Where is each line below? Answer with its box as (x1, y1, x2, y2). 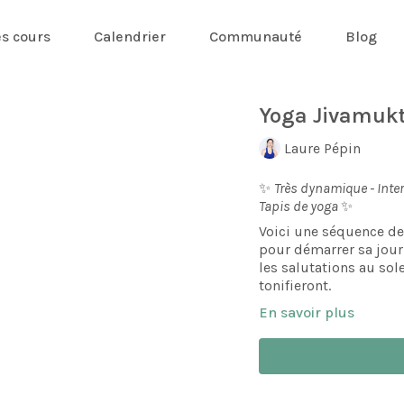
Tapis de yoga (259, 197, 342, 215)
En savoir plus (259, 304, 355, 321)
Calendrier (93, 27, 166, 45)
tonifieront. (259, 277, 332, 294)
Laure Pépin (284, 139, 362, 157)
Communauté (208, 27, 302, 45)
